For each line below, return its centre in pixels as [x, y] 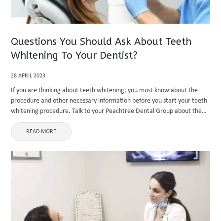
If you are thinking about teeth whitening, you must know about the [105, 91]
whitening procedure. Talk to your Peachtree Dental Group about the [107, 111]
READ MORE [41, 132]
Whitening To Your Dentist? [74, 55]
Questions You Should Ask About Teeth [101, 42]
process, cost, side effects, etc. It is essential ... [75, 122]
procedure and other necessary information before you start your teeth [109, 101]
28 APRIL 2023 [28, 76]
